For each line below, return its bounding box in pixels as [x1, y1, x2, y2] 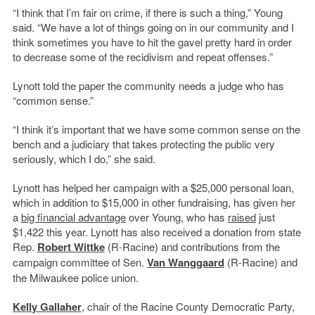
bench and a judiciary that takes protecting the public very [12, 136, 275, 152]
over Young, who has [125, 210, 228, 225]
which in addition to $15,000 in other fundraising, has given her [12, 195, 295, 210]
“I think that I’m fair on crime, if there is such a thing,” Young [12, 5, 283, 20]
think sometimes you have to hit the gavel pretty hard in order [12, 34, 292, 50]
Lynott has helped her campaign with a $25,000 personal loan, [12, 180, 294, 195]
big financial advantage [20, 210, 126, 225]
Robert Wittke [37, 239, 105, 255]
